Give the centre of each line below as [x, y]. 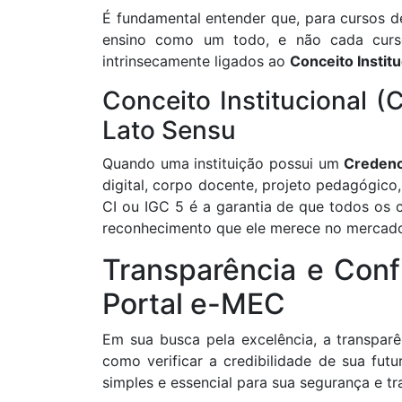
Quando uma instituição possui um [223, 164]
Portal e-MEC [194, 304]
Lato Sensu [169, 131]
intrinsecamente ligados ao [196, 61]
